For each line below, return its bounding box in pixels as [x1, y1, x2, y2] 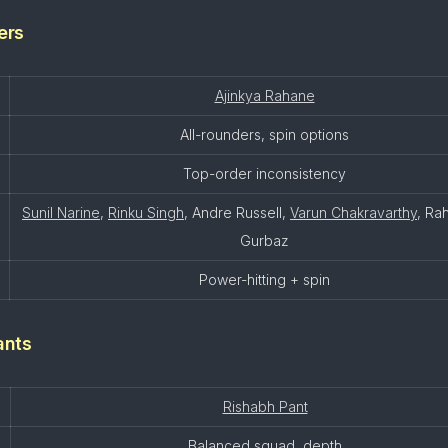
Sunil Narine [22, 204, 100, 221]
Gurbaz [240, 232, 289, 249]
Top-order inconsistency [183, 165, 346, 182]
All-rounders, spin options [180, 126, 349, 143]
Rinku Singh [108, 204, 184, 221]
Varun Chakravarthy [290, 204, 417, 221]
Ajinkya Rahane [214, 87, 315, 104]
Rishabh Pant [222, 398, 308, 415]
